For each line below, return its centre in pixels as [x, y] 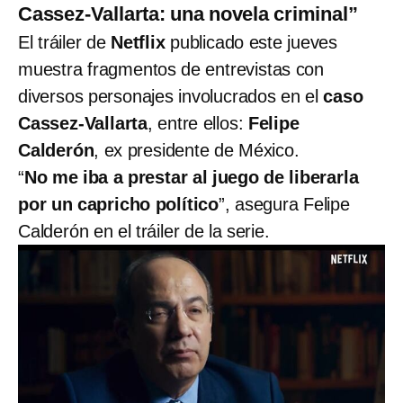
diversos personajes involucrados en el [171, 96]
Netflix [138, 42]
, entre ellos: [198, 123]
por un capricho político [119, 204]
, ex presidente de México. [197, 150]
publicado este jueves [251, 42]
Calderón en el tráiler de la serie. [144, 231]
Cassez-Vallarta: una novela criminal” [188, 13]
